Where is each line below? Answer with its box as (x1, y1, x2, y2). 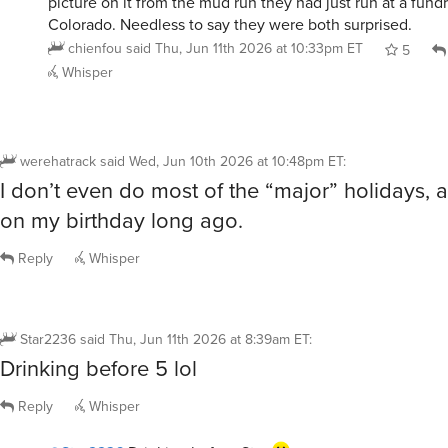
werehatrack (20, 142, 96, 164)
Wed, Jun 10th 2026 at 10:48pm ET (129, 142, 343, 164)
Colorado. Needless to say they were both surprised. (48, 4, 412, 28)
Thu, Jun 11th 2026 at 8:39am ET (109, 321, 309, 343)
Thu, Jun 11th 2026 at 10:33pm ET (155, 29, 363, 51)
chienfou (68, 29, 122, 51)
